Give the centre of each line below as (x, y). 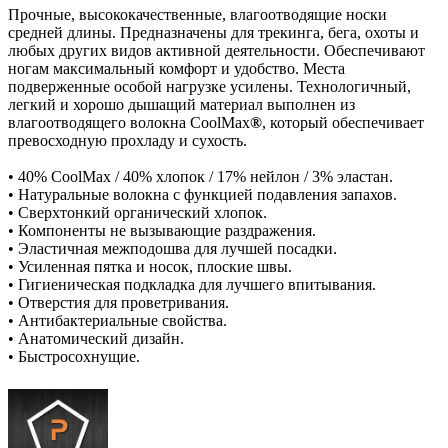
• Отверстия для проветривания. (118, 302)
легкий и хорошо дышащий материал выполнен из (181, 104)
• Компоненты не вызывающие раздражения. (162, 230)
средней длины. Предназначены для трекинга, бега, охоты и (213, 32)
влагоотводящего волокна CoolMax (129, 122)
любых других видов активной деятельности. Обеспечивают (216, 50)
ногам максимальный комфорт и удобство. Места (176, 68)
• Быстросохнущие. (74, 356)
